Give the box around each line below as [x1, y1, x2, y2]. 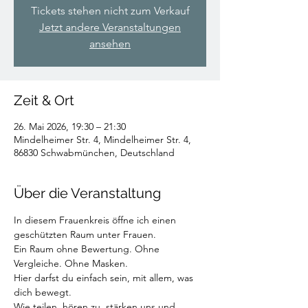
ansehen [89, 37, 131, 50]
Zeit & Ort [14, 92, 74, 109]
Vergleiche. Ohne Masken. [14, 257, 128, 269]
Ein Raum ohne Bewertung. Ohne [14, 243, 162, 255]
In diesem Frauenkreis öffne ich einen [14, 214, 179, 226]
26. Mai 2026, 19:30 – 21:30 [14, 120, 126, 133]
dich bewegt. [14, 286, 71, 298]
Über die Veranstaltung [14, 185, 161, 201]
